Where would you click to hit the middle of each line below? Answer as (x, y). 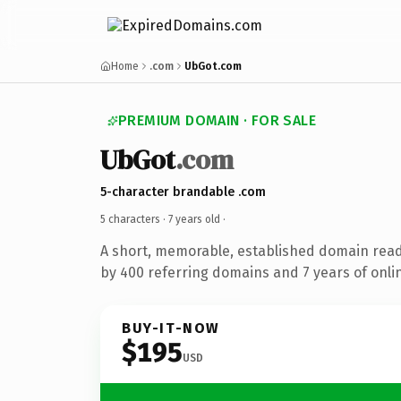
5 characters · (134, 219)
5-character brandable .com (183, 192)
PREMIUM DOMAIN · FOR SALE (217, 120)
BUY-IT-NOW (171, 328)
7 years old (194, 219)
